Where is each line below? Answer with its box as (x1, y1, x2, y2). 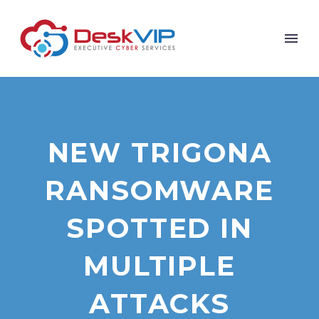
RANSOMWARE (45, 174, 274, 207)
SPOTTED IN (66, 211, 253, 245)
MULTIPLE (83, 249, 236, 283)
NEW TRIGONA (47, 136, 272, 169)
